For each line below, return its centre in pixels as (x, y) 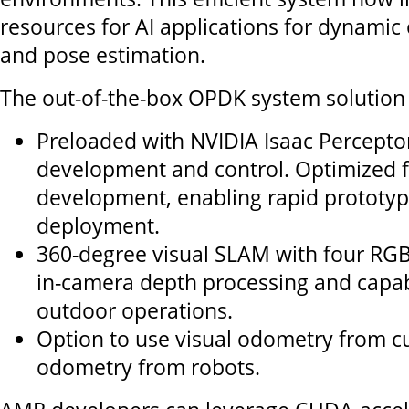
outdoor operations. (135, 311)
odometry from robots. (148, 368)
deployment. (98, 226)
